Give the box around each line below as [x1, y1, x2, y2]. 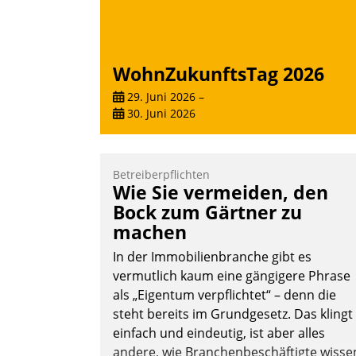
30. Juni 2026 [124, 106, 195, 122]
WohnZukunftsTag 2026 [113, 60, 324, 87]
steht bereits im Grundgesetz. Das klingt [113, 305, 353, 323]
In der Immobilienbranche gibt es [113, 248, 311, 266]
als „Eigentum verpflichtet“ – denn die [113, 286, 336, 304]
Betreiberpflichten [113, 167, 210, 183]
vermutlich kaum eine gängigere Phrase [113, 267, 350, 285]
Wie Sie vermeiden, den [113, 180, 328, 206]
